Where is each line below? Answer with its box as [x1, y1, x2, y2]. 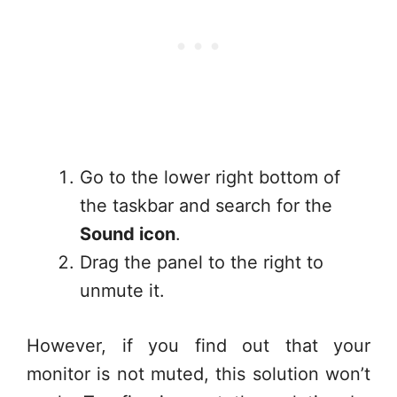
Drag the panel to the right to [80, 252, 323, 273]
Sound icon [80, 223, 175, 245]
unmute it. [80, 280, 165, 301]
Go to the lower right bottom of [80, 167, 340, 188]
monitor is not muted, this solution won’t [27, 363, 370, 385]
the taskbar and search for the [80, 195, 332, 216]
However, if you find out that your [27, 335, 370, 356]
